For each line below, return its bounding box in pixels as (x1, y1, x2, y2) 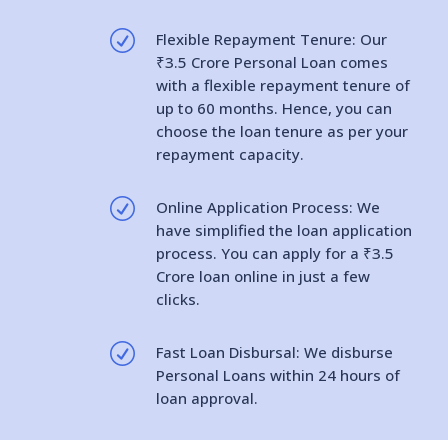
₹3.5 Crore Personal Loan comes (155, 52, 388, 72)
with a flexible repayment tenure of (155, 75, 410, 95)
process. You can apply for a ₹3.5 (155, 243, 394, 263)
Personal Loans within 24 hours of (155, 365, 400, 385)
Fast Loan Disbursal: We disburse (155, 342, 393, 362)
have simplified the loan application (155, 220, 412, 240)
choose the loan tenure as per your (155, 121, 408, 141)
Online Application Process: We (155, 197, 380, 217)
